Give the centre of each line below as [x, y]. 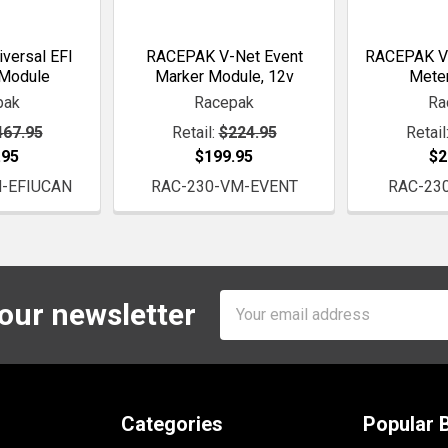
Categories [172, 423]
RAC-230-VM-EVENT [224, 186]
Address [250, 325]
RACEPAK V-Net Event [224, 56]
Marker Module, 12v [224, 76]
